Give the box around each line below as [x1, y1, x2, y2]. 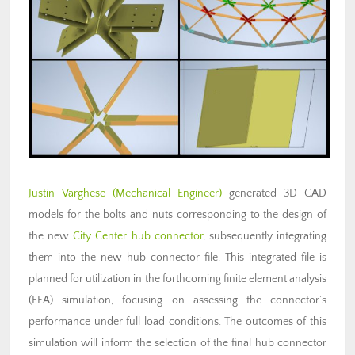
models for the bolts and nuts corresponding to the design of [29, 208, 326, 222]
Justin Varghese [29, 187, 105, 200]
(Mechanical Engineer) [113, 187, 222, 200]
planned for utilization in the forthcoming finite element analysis [29, 273, 326, 286]
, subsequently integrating [202, 230, 327, 243]
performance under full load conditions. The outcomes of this [29, 315, 326, 329]
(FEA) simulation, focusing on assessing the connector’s [29, 294, 326, 307]
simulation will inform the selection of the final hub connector [29, 337, 326, 350]
